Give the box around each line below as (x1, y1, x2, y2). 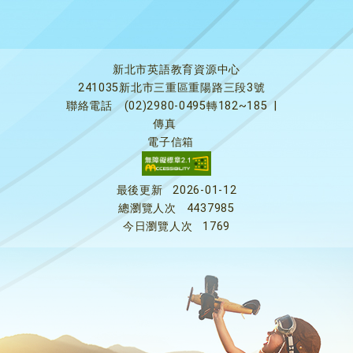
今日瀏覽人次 (123, 220, 193, 233)
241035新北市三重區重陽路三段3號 (77, 81, 266, 95)
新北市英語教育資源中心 (113, 63, 240, 76)
